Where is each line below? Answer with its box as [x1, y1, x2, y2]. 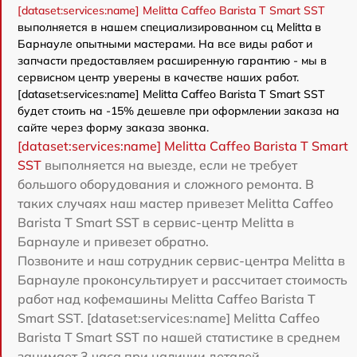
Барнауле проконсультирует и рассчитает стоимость [18, 272, 347, 288]
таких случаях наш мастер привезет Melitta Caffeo [18, 195, 333, 211]
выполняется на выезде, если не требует [41, 157, 297, 173]
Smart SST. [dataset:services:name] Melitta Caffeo [18, 310, 320, 326]
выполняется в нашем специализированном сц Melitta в [18, 20, 321, 34]
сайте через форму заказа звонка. [18, 120, 209, 135]
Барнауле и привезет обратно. [18, 233, 209, 249]
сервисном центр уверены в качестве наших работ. [18, 70, 299, 84]
